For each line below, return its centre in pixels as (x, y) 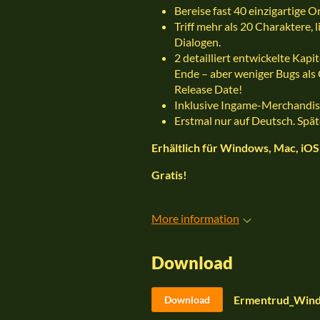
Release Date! (208, 89)
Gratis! (169, 175)
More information (195, 218)
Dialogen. (197, 42)
